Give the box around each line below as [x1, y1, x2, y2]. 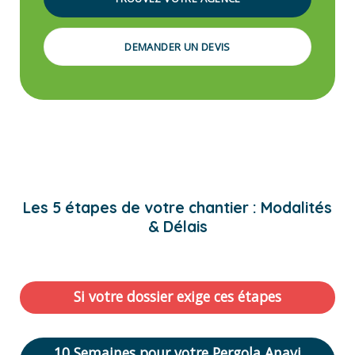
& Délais [147, 216, 208, 236]
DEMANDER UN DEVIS [124, 39, 231, 54]
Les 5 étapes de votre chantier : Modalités [23, 197, 332, 217]
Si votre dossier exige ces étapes [74, 286, 281, 306]
